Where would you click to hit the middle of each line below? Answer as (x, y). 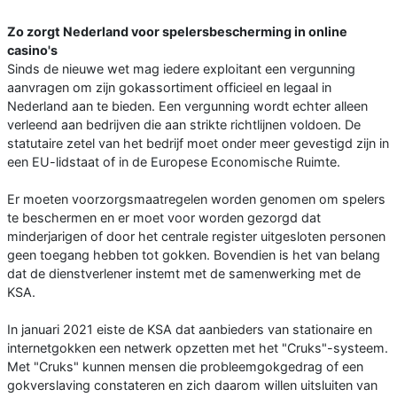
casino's (32, 51)
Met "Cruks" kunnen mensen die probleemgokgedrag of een (185, 367)
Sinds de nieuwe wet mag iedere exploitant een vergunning (181, 69)
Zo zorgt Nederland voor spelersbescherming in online (177, 32)
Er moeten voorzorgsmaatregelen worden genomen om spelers (196, 199)
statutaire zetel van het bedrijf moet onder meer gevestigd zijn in (198, 144)
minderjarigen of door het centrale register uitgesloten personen (196, 237)
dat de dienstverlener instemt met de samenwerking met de (184, 274)
